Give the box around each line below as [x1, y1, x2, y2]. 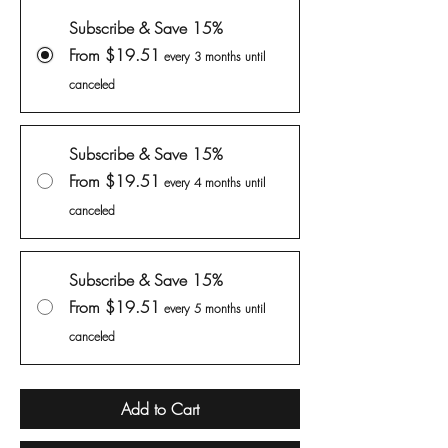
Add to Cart [121, 398, 199, 421]
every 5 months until [164, 300, 265, 318]
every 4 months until [164, 174, 265, 192]
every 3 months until [164, 48, 265, 66]
